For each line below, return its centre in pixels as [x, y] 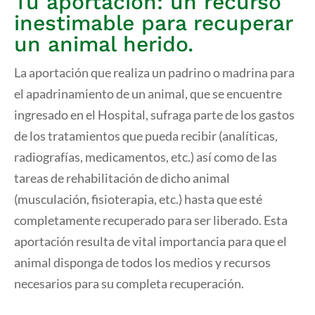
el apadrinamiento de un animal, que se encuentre [148, 94]
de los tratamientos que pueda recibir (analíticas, [146, 136]
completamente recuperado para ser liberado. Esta [151, 220]
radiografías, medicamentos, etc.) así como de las [146, 157]
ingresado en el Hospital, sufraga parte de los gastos [154, 115]
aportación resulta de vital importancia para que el [150, 242]
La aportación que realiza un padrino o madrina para [154, 73]
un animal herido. [104, 44]
